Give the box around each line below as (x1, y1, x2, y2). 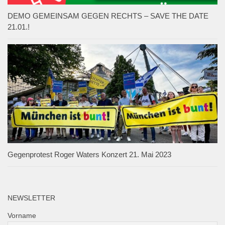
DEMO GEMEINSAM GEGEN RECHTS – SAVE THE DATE (8, 12, 208, 21)
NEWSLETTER (8, 194, 55, 202)
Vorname (8, 211, 36, 220)
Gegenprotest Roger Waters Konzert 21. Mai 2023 (8, 150, 171, 159)
